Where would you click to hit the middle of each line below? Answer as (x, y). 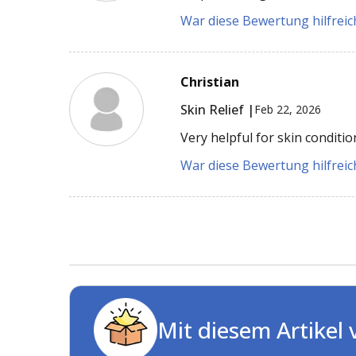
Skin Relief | (218, 109)
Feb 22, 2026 (288, 110)
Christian (210, 81)
